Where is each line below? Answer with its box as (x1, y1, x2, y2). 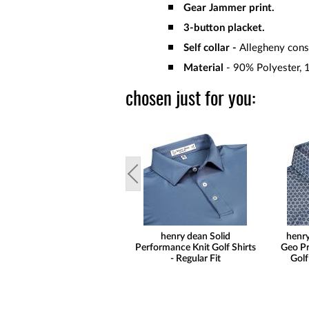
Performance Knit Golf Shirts (134, 243, 256, 253)
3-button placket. (183, 23, 265, 34)
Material (183, 63, 223, 74)
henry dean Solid (160, 232, 230, 242)
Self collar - (183, 43, 237, 54)
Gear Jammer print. (183, 2, 275, 13)
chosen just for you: (126, 90, 255, 110)
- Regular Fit (170, 254, 221, 264)
